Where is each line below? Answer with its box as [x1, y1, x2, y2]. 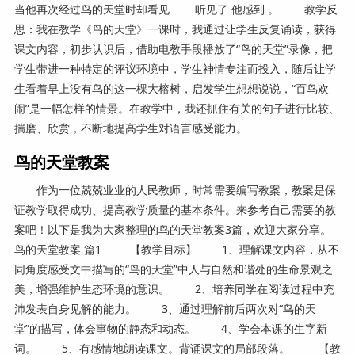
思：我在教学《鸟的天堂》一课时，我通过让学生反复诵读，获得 [13, 21, 336, 36]
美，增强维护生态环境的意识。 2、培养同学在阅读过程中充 [13, 281, 334, 296]
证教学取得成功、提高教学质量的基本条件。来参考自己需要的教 [13, 201, 336, 217]
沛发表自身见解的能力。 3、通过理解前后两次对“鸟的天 [13, 300, 316, 316]
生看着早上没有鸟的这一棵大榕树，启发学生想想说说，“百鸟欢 [13, 80, 329, 96]
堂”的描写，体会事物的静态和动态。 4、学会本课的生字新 [13, 320, 327, 336]
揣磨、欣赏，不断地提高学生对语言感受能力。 [13, 120, 247, 136]
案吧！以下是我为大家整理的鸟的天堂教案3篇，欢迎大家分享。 [13, 221, 331, 237]
